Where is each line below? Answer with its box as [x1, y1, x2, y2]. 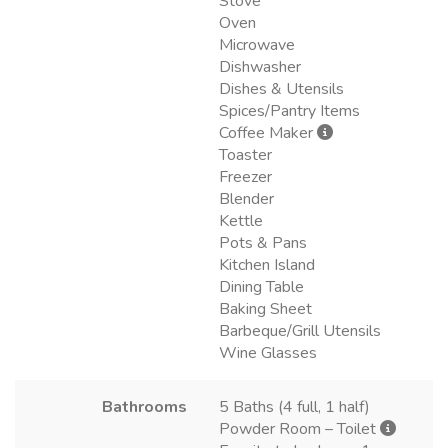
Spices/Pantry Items [219, 99, 360, 122]
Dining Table [219, 275, 304, 298]
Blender [219, 187, 274, 210]
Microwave [219, 33, 295, 56]
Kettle [219, 209, 263, 232]
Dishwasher [219, 55, 301, 78]
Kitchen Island [219, 253, 315, 276]
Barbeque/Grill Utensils [219, 319, 381, 342]
